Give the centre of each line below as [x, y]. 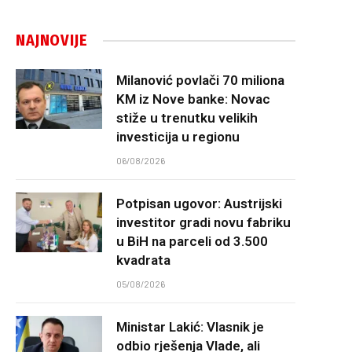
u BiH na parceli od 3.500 [192, 241]
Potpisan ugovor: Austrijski [199, 203]
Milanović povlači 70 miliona [200, 80]
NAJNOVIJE [52, 40]
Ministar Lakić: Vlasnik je [190, 327]
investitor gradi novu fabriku [203, 222]
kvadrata [143, 260]
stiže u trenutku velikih [187, 118]
